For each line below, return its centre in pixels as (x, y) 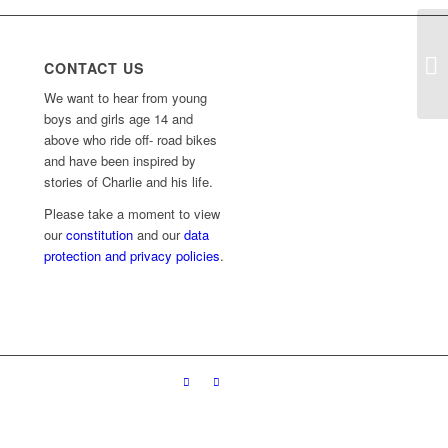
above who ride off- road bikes (131, 139)
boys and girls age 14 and (119, 118)
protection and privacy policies (132, 255)
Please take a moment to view (132, 213)
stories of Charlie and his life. (129, 181)
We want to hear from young (126, 97)
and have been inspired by (120, 160)
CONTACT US (95, 67)
